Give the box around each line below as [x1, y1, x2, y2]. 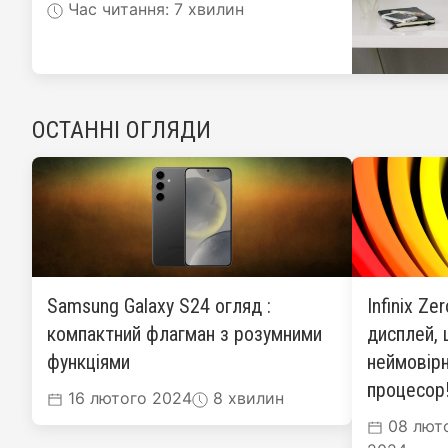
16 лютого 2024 [63, 388, 192, 408]
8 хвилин [208, 388, 284, 408]
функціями [47, 350, 130, 374]
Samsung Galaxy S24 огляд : [47, 294, 271, 318]
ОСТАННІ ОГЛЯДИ [32, 116, 211, 144]
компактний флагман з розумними [47, 322, 322, 346]
